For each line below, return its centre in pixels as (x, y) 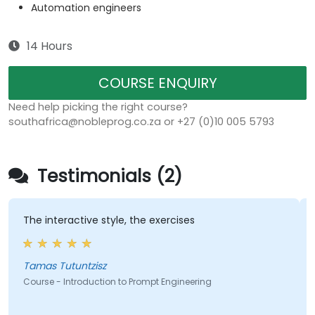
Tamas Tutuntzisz (64, 266)
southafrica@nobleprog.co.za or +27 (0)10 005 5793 (141, 122)
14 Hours (50, 46)
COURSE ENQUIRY (157, 83)
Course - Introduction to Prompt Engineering (117, 282)
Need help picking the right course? (98, 107)
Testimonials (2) (107, 176)
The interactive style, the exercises (109, 220)
